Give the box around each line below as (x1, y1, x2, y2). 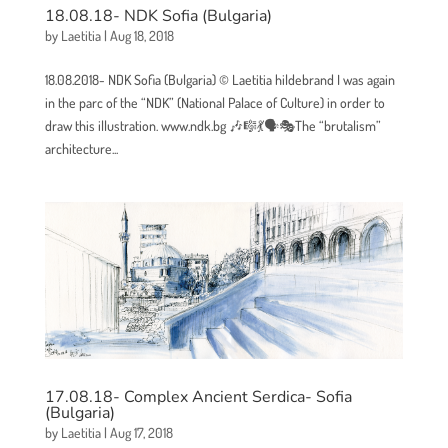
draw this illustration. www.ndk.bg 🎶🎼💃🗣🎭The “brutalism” (44, 117, 381, 135)
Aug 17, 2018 (109, 423, 173, 441)
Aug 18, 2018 (109, 27, 174, 45)
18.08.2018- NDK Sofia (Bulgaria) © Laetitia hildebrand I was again (44, 71, 395, 89)
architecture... (44, 140, 118, 158)
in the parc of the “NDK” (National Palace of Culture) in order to (44, 94, 385, 112)
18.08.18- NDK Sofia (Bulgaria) (44, 5, 272, 28)
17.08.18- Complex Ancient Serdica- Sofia (44, 385, 352, 408)
